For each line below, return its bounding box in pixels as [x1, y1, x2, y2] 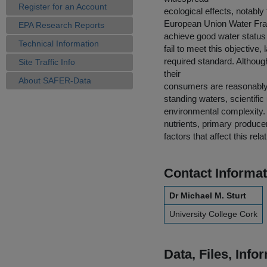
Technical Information [18, 39, 99, 48]
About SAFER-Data [18, 76, 91, 85]
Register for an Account [18, 2, 107, 11]
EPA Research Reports [18, 20, 104, 30]
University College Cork [169, 209, 257, 219]
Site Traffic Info [18, 57, 75, 67]
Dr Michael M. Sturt [169, 191, 246, 200]
